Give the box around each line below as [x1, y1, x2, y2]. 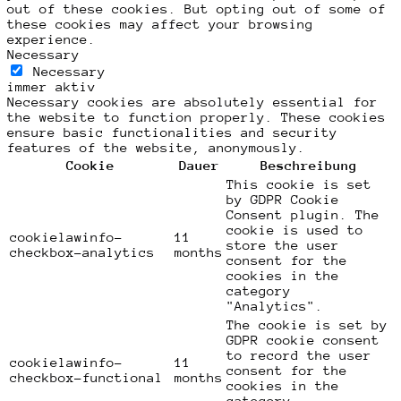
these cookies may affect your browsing [7, 15, 313, 31]
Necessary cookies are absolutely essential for [7, 93, 378, 109]
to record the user [226, 346, 371, 363]
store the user [226, 236, 339, 252]
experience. [7, 30, 96, 47]
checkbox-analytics [10, 243, 155, 260]
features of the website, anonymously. [7, 139, 305, 155]
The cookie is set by [226, 316, 388, 332]
